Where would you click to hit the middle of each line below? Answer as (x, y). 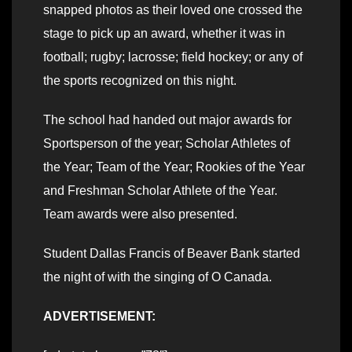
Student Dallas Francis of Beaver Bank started (172, 254)
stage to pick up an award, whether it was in (164, 34)
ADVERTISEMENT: (99, 317)
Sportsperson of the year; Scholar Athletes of (167, 144)
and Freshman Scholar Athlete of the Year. (160, 191)
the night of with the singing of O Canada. (158, 277)
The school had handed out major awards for (167, 120)
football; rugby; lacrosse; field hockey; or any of (173, 57)
